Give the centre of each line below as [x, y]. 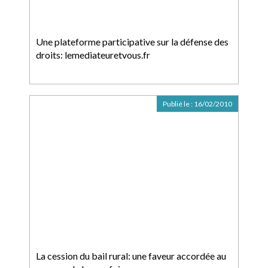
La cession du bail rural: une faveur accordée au [131, 256]
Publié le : [178, 104]
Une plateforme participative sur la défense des [132, 42]
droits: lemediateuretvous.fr [93, 55]
